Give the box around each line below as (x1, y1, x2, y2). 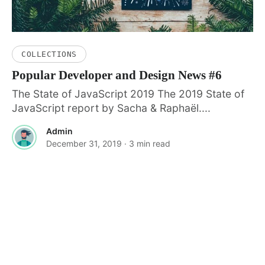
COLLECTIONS (21, 50, 77, 59)
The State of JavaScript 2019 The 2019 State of (12, 88, 244, 101)
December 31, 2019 (46, 138, 122, 149)
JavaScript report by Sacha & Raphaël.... (12, 102, 211, 115)
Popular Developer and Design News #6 (12, 68, 222, 83)
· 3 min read (124, 138, 170, 149)
